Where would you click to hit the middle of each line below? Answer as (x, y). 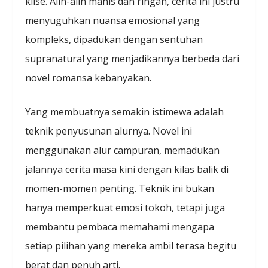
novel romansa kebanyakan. (89, 77)
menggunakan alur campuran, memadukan (123, 150)
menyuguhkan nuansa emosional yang (113, 20)
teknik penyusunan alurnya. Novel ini (109, 131)
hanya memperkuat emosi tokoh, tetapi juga (125, 208)
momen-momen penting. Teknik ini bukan (120, 189)
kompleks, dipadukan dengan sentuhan (114, 39)
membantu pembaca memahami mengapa (120, 227)
